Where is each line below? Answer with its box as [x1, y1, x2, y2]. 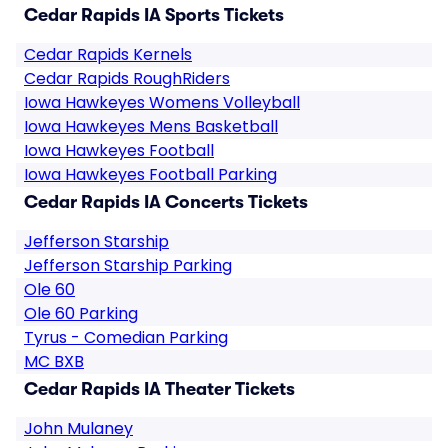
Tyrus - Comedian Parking [24, 326, 228, 349]
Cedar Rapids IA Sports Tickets [24, 5, 284, 25]
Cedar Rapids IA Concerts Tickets [24, 192, 308, 212]
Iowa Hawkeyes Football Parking [24, 163, 277, 186]
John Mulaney [24, 417, 133, 440]
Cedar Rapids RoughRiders [24, 67, 230, 90]
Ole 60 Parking [24, 302, 138, 325]
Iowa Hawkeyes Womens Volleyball [24, 91, 300, 114]
